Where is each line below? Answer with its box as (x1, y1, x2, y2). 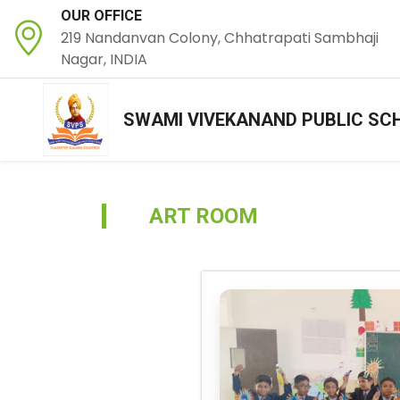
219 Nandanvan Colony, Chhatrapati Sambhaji (61, 28, 379, 48)
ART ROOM (149, 204, 258, 229)
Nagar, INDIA (61, 49, 147, 70)
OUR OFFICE (61, 7, 142, 24)
